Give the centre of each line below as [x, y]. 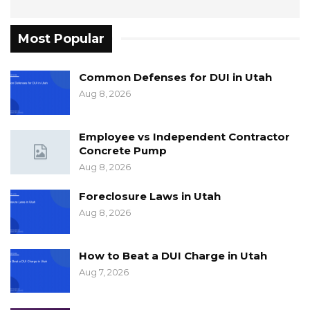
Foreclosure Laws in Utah [150, 196]
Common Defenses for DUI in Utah [175, 77]
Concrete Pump [123, 150]
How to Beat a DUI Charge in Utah [173, 255]
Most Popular [61, 38]
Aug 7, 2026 [104, 272]
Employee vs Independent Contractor [184, 136]
